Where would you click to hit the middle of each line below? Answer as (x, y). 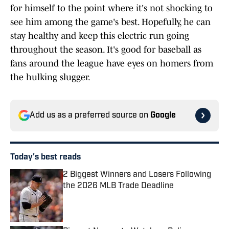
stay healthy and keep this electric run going (100, 36)
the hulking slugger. (50, 77)
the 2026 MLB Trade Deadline (118, 186)
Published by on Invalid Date (109, 196)
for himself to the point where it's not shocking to (111, 8)
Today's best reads (45, 158)
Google (163, 116)
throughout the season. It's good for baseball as (106, 50)
